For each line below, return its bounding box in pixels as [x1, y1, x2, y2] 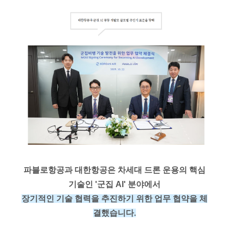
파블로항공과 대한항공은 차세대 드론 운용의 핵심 [24, 165, 205, 174]
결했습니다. [93, 208, 136, 217]
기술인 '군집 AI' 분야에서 [68, 179, 161, 189]
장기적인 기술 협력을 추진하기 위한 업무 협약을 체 [21, 194, 208, 203]
